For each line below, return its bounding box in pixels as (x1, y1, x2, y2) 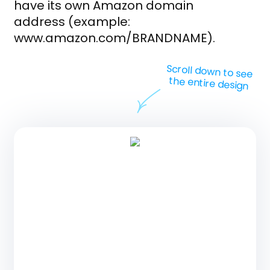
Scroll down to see (165, 61, 253, 82)
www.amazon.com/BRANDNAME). (14, 30, 215, 47)
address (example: (14, 13, 130, 31)
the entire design (168, 74, 250, 93)
